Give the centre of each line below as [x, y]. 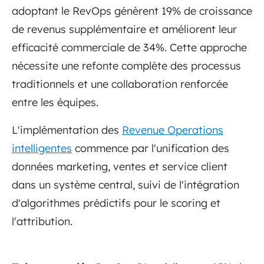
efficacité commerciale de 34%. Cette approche [129, 47]
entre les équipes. [55, 102]
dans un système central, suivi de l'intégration [126, 184]
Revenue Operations [173, 130]
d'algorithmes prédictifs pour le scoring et [116, 203]
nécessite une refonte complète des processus [126, 65]
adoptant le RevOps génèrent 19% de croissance [132, 11]
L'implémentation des [67, 130]
